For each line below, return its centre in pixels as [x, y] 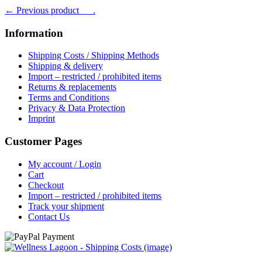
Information [34, 33]
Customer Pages [43, 142]
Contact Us [49, 216]
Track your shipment [66, 206]
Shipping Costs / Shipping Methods [94, 56]
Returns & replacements [72, 87]
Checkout [46, 185]
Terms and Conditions [69, 98]
